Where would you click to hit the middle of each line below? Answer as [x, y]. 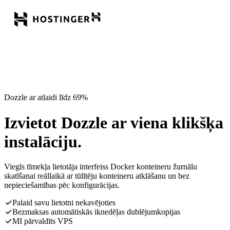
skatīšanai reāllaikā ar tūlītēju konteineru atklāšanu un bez [97, 176]
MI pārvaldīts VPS [43, 221]
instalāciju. [43, 141]
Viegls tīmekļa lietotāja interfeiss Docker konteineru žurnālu [101, 167]
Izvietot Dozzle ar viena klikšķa [114, 122]
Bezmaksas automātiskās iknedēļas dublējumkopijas [96, 212]
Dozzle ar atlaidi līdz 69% [46, 98]
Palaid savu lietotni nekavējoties [64, 203]
